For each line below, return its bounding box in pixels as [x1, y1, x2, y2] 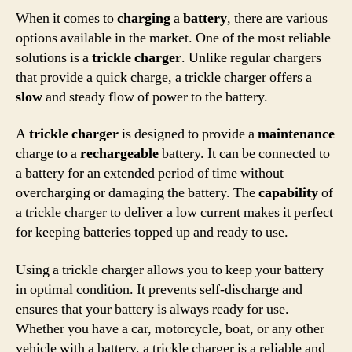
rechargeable [80, 145, 159, 163]
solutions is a [16, 48, 92, 67]
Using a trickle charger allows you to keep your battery [16, 260, 324, 279]
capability [258, 184, 318, 202]
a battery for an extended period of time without [16, 164, 284, 182]
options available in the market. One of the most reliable [16, 28, 331, 47]
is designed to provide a [119, 125, 258, 143]
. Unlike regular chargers [181, 48, 321, 67]
